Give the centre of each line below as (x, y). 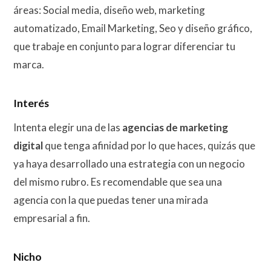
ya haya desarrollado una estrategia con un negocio (129, 164)
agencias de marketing (175, 128)
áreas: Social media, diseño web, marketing (109, 10)
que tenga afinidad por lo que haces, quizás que (149, 146)
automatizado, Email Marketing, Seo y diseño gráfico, (133, 28)
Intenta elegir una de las (68, 128)
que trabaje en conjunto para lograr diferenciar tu (124, 47)
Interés (31, 103)
